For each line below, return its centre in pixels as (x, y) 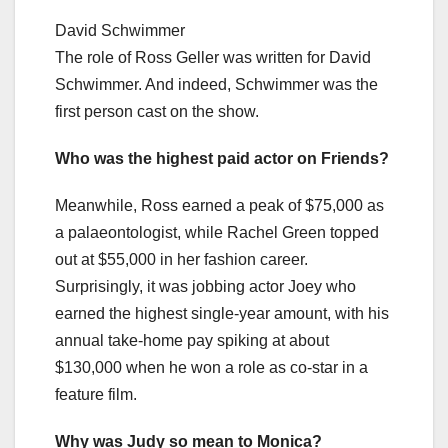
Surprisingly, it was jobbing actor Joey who (205, 287)
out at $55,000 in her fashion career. (181, 260)
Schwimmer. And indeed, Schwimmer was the (216, 85)
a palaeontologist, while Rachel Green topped (217, 233)
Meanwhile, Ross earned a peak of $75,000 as (219, 206)
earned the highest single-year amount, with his (222, 314)
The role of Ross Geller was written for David (213, 58)
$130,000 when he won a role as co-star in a (211, 368)
